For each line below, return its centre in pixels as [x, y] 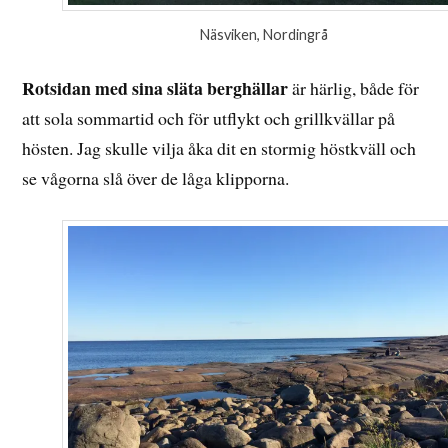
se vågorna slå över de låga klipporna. [156, 177]
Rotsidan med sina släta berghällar [155, 87]
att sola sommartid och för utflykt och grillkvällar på [209, 117]
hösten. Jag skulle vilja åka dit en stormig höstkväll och [219, 147]
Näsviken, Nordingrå [264, 34]
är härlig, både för [354, 87]
